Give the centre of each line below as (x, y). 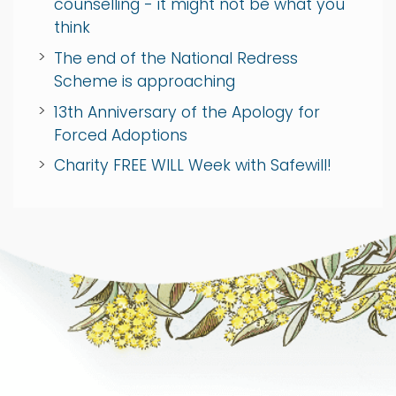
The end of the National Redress (175, 58)
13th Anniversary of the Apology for (187, 112)
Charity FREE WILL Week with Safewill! (192, 166)
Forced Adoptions (120, 135)
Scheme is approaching (144, 81)
